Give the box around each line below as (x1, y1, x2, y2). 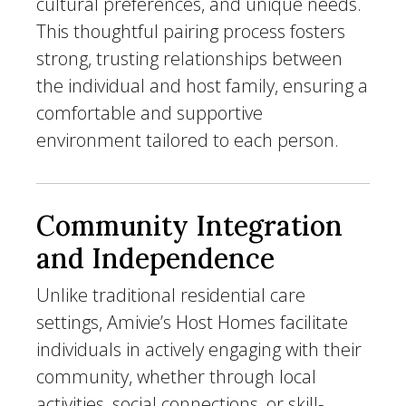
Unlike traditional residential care (36, 283, 305, 307)
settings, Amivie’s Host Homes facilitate (36, 310, 348, 334)
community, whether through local (36, 364, 316, 389)
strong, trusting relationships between (36, 46, 343, 71)
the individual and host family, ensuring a (36, 73, 368, 98)
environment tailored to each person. (36, 128, 339, 152)
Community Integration (36, 208, 343, 243)
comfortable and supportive (36, 101, 263, 125)
